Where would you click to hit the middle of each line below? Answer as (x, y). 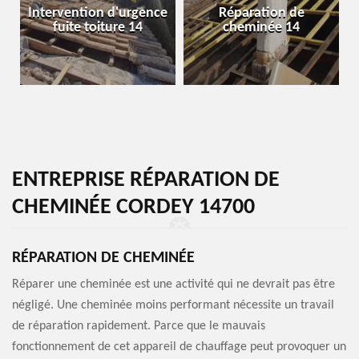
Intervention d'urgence (98, 13)
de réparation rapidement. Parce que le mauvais (139, 326)
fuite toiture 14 (98, 28)
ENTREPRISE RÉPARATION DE (146, 180)
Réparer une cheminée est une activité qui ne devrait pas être (173, 284)
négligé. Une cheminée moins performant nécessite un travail (173, 305)
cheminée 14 (261, 28)
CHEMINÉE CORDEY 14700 (133, 208)
